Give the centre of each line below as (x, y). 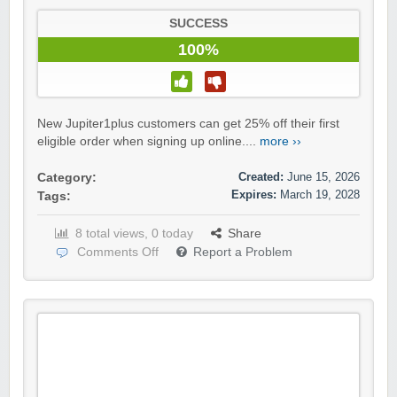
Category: (67, 178)
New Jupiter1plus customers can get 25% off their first (188, 124)
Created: (261, 177)
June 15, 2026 (323, 177)
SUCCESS (198, 24)
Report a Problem (243, 253)
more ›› (280, 142)
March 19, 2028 (320, 195)
